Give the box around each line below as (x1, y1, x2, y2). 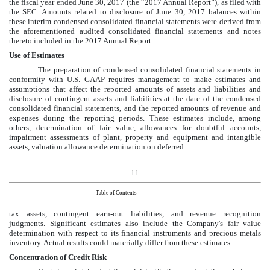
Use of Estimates (9, 51, 64, 60)
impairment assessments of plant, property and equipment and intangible (9, 133, 261, 142)
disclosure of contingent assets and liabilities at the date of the (9, 94, 226, 104)
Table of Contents (96, 189, 137, 196)
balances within (205, 7, 262, 17)
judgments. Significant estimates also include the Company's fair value (9, 218, 261, 228)
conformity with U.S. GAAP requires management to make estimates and (9, 75, 261, 84)
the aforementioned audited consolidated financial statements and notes (9, 27, 261, 36)
